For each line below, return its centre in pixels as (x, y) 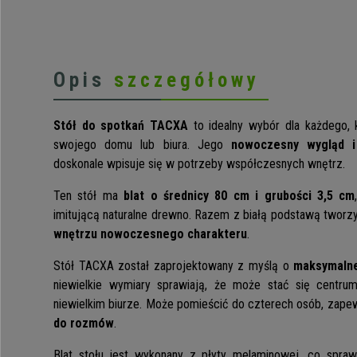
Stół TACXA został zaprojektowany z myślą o (174, 266)
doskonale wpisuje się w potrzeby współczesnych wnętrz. (199, 164)
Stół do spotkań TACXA (121, 126)
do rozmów (84, 324)
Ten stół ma (89, 196)
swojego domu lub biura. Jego (142, 145)
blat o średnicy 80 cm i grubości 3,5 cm (239, 196)
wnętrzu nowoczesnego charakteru (150, 234)
